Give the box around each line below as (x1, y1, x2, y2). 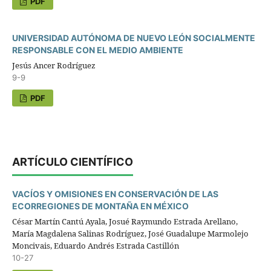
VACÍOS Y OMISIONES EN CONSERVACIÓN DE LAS (11, 188, 218, 199)
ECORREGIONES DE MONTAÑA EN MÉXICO (11, 200, 189, 211)
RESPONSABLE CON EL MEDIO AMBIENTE (11, 44, 183, 55)
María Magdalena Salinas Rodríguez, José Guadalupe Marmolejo (11, 227, 249, 239)
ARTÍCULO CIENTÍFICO (11, 155, 133, 168)
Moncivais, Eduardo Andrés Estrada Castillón (11, 240, 179, 251)
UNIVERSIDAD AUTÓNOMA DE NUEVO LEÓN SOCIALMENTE (11, 32, 255, 43)
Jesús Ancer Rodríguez (11, 59, 96, 71)
